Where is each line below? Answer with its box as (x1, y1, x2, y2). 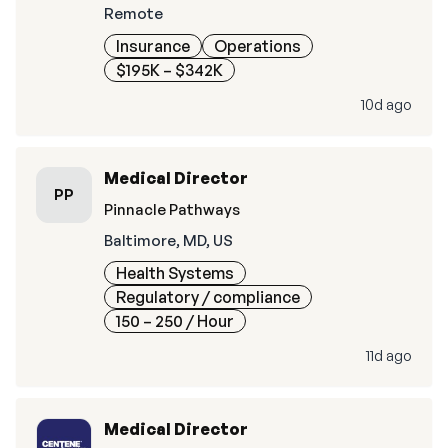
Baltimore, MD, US (104, 231, 233, 250)
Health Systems (116, 263, 234, 283)
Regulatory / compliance (116, 287, 300, 307)
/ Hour (183, 311, 234, 331)
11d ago (366, 346, 412, 365)
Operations (214, 36, 301, 56)
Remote (104, 4, 163, 23)
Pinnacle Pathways (104, 200, 240, 219)
